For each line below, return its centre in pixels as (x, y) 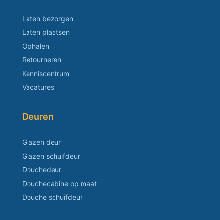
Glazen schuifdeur (51, 156)
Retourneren (42, 59)
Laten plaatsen (46, 32)
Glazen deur (41, 142)
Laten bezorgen (48, 18)
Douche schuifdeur (52, 197)
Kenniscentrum (46, 73)
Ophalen (36, 46)
